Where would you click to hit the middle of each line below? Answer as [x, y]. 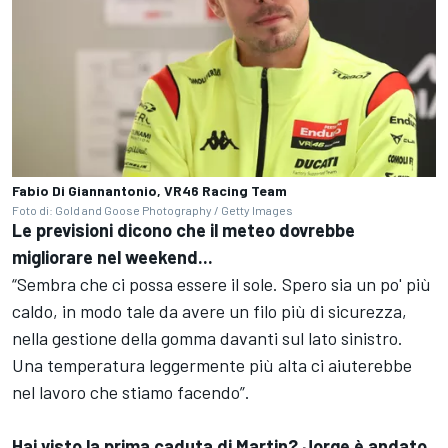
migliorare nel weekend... [114, 256]
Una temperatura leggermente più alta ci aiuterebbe [212, 364]
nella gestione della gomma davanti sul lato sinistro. [207, 337]
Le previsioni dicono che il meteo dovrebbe [183, 229]
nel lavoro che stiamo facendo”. [133, 391]
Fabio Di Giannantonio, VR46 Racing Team [149, 190]
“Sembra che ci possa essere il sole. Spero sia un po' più [221, 283]
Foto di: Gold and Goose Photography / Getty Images [152, 209]
